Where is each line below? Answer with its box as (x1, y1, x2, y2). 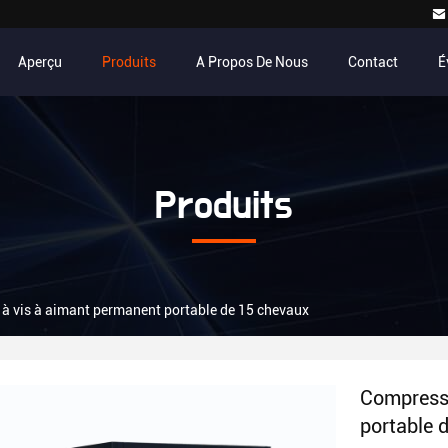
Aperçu (18, 54, 62, 70)
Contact (348, 54, 398, 70)
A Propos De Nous (196, 54, 308, 70)
